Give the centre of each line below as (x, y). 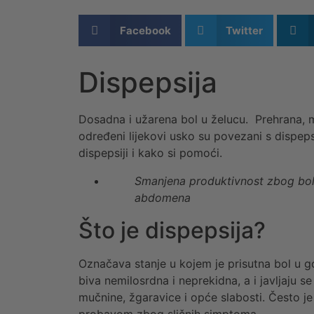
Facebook (145, 30)
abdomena (163, 198)
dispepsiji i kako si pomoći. (150, 153)
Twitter (244, 30)
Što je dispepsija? (172, 231)
